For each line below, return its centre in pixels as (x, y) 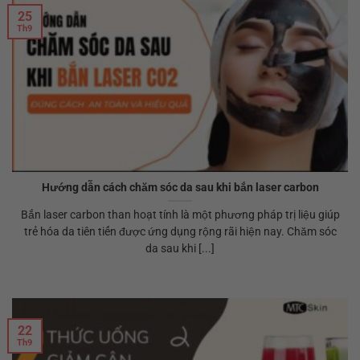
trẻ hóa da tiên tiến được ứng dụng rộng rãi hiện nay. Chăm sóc (180, 232)
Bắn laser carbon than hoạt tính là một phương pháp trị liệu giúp (180, 215)
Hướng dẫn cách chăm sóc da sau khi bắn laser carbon (180, 187)
